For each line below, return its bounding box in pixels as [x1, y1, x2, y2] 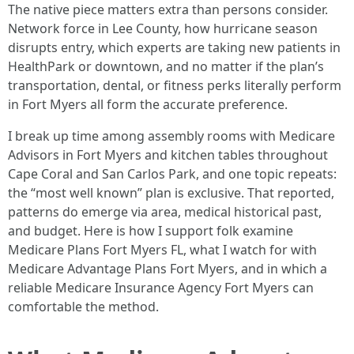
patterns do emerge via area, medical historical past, [8, 203, 322, 220]
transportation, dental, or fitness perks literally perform [8, 77, 341, 94]
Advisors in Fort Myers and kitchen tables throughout [8, 146, 328, 164]
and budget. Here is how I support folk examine [8, 222, 293, 239]
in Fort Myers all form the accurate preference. [8, 96, 288, 113]
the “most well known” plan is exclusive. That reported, [8, 184, 334, 201]
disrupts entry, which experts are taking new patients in [8, 39, 341, 56]
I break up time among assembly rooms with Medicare [8, 127, 335, 145]
